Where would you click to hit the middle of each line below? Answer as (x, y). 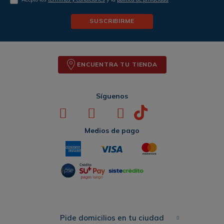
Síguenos (112, 96)
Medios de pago (112, 130)
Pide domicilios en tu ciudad (112, 217)
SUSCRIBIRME (112, 21)
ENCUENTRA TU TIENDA (117, 64)
